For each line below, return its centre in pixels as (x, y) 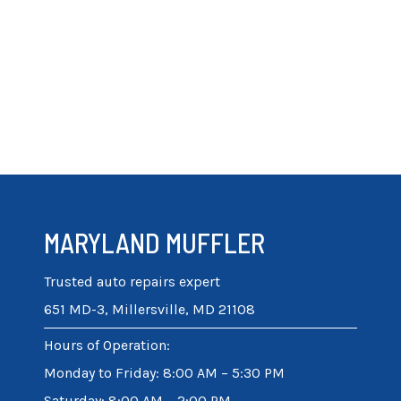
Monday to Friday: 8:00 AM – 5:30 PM (164, 373)
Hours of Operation (105, 345)
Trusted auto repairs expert (132, 282)
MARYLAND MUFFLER (154, 243)
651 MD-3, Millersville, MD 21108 (149, 309)
